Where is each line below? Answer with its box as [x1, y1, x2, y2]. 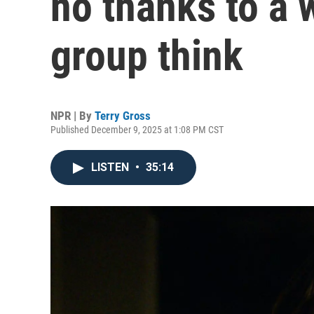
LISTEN [91, 161, 132, 174]
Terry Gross [95, 109, 151, 123]
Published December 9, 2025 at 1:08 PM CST [50, 124, 224, 135]
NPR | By [50, 109, 95, 123]
